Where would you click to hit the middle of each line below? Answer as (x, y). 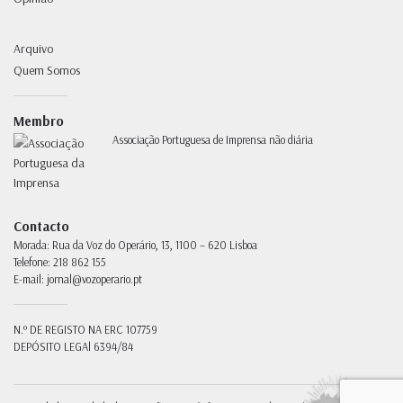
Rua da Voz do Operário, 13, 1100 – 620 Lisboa (153, 245)
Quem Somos (47, 71)
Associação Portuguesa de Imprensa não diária (213, 140)
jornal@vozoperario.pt (94, 279)
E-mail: (29, 279)
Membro (39, 121)
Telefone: (32, 262)
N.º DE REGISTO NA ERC (68, 330)
